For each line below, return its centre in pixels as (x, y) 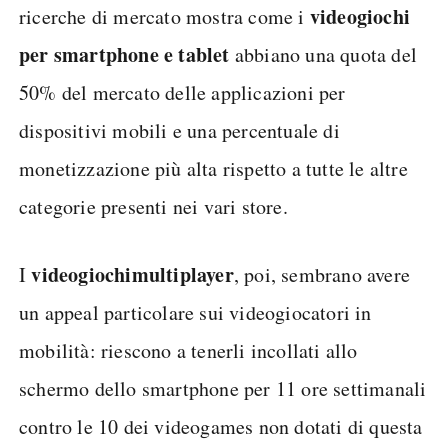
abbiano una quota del (323, 54)
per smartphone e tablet (124, 54)
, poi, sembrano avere (322, 274)
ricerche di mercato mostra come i (164, 16)
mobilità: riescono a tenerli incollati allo (188, 350)
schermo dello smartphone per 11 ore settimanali (223, 388)
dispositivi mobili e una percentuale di (179, 130)
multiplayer (182, 274)
